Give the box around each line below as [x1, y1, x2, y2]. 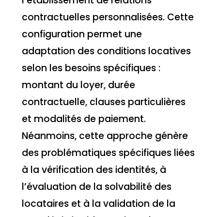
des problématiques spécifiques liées [21, 146, 195, 160]
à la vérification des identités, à [21, 163, 166, 177]
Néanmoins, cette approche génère [21, 129, 188, 143]
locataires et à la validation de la [21, 197, 175, 211]
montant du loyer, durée [21, 78, 135, 92]
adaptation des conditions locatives [21, 45, 191, 58]
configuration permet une [21, 28, 142, 41]
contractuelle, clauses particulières [21, 95, 186, 109]
